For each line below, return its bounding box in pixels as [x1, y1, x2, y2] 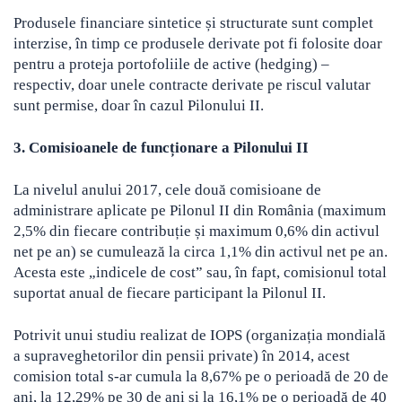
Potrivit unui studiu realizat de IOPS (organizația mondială [13, 327, 386, 345]
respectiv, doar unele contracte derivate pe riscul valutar [13, 76, 371, 94]
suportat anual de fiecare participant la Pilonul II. [13, 284, 326, 302]
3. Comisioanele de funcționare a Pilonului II [13, 139, 309, 157]
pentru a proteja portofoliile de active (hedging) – [13, 56, 329, 74]
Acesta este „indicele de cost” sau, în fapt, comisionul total [13, 264, 387, 282]
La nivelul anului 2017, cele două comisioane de [13, 181, 321, 199]
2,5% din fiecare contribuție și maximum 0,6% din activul [13, 223, 380, 240]
